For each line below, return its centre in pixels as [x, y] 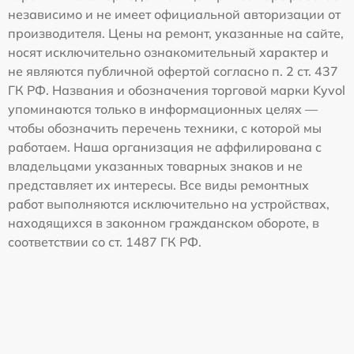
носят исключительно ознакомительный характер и [168, 52]
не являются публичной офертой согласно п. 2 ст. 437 [173, 71]
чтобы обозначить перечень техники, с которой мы [165, 128]
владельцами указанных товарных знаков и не [155, 166]
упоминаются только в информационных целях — [163, 109]
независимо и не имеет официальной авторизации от [174, 14]
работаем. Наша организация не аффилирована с [165, 147]
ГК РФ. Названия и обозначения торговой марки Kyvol [177, 90]
